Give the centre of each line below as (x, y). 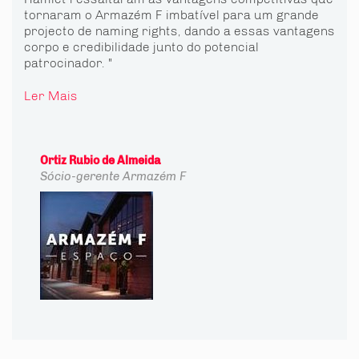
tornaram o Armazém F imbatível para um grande (171, 15)
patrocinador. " (69, 63)
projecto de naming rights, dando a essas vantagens (179, 31)
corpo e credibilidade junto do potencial (141, 47)
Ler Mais (51, 96)
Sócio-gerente (80, 176)
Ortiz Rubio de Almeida (100, 161)
